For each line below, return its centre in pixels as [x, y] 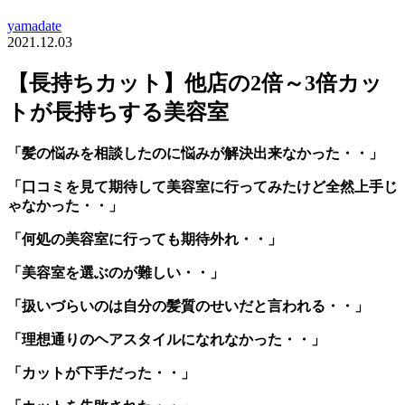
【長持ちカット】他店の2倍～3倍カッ [195, 83]
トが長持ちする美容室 [118, 112]
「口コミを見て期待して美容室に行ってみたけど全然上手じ [202, 186]
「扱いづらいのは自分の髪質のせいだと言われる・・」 [188, 306]
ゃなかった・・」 [65, 205]
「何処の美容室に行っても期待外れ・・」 [145, 239]
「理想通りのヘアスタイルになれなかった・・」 [166, 339]
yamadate [34, 25]
